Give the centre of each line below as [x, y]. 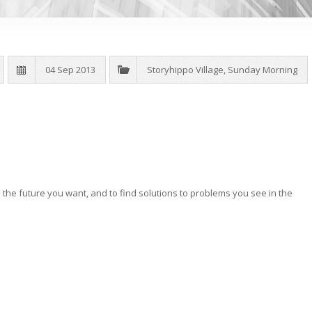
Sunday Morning [263, 70]
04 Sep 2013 [70, 70]
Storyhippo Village [185, 70]
